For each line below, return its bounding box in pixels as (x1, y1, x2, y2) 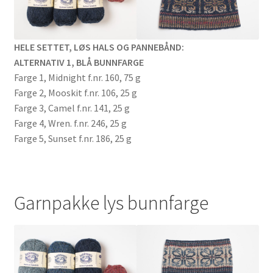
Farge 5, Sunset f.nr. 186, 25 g (13, 132, 132, 145)
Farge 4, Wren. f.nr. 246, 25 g (13, 117, 127, 130)
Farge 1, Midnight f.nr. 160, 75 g (13, 71, 141, 84)
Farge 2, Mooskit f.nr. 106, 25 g (13, 87, 137, 99)
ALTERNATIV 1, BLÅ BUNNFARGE (13, 56, 144, 69)
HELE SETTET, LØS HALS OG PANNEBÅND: (13, 41, 184, 54)
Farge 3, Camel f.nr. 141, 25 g (13, 102, 130, 115)
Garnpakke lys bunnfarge (13, 190, 208, 215)
